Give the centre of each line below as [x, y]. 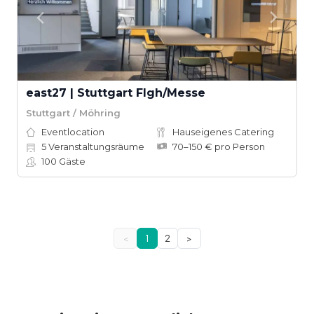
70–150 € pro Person [219, 146]
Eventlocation [73, 132]
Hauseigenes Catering [223, 132]
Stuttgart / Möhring [73, 112]
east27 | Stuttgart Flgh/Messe [116, 93]
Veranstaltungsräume [95, 146]
